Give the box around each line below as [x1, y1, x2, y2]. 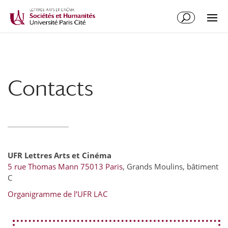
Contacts [8, 75, 94, 100]
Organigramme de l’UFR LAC [8, 189, 107, 199]
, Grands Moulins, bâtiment [123, 161, 218, 172]
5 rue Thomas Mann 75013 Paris [8, 161, 123, 172]
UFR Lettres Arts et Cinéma [8, 150, 111, 160]
